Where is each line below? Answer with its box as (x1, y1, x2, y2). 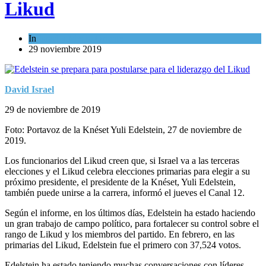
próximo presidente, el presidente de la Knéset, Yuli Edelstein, (5, 176, 236, 187)
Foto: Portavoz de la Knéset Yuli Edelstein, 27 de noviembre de (5, 124, 242, 135)
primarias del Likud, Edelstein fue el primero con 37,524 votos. (5, 239, 241, 250)
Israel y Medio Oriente (39, 33, 123, 43)
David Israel (5, 84, 54, 94)
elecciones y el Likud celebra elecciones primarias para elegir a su (5, 166, 250, 176)
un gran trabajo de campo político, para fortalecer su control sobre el (5, 218, 259, 229)
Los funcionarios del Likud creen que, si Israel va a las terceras (5, 155, 239, 166)
